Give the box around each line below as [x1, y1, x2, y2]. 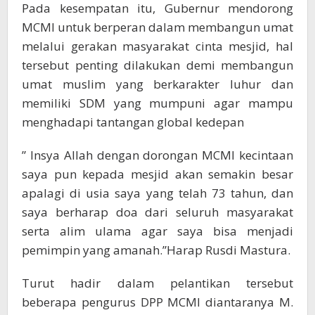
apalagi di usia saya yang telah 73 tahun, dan [22, 185, 293, 202]
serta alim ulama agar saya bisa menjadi [22, 223, 293, 240]
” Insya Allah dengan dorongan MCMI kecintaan [22, 147, 293, 164]
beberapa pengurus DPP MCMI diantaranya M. [22, 294, 293, 311]
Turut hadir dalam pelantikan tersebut [22, 275, 293, 292]
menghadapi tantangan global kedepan [22, 114, 244, 131]
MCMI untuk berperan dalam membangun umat [22, 19, 293, 36]
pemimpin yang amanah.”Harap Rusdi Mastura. [22, 242, 290, 259]
